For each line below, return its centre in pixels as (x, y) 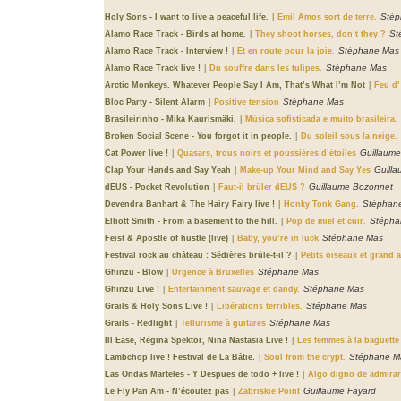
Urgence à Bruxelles (213, 272)
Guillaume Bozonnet (351, 187)
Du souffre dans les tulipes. (266, 68)
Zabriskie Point (269, 391)
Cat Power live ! (137, 153)
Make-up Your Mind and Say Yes (305, 170)
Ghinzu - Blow (134, 272)
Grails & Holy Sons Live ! (156, 306)
